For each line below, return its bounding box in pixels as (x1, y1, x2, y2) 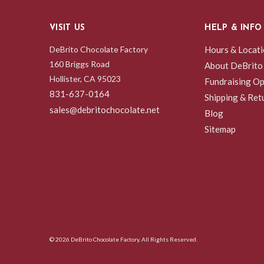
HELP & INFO (204, 23, 262, 32)
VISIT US (49, 23, 85, 32)
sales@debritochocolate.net (49, 104, 160, 115)
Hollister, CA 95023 (49, 73, 121, 84)
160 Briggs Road (49, 58, 110, 69)
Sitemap (204, 123, 236, 134)
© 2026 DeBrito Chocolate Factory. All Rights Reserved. (49, 235, 197, 243)
